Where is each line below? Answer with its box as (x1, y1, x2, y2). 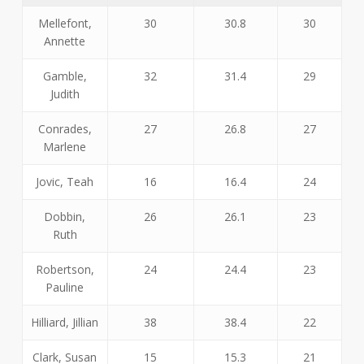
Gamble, (42, 67, 87, 84)
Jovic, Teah (36, 173, 94, 189)
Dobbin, (44, 208, 86, 224)
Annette (44, 32, 86, 49)
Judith (50, 85, 80, 102)
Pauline (45, 279, 84, 295)
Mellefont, (37, 15, 92, 31)
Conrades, (37, 120, 92, 136)
